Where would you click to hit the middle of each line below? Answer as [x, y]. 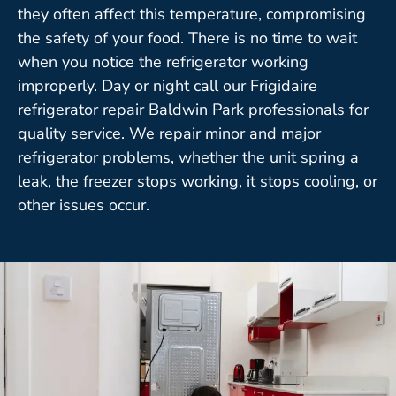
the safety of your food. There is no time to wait [187, 38]
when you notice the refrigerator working [163, 61]
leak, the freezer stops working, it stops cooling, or [198, 181]
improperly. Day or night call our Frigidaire [168, 85]
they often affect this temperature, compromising [192, 14]
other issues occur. [84, 205]
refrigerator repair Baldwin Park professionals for [193, 109]
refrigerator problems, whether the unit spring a [188, 157]
